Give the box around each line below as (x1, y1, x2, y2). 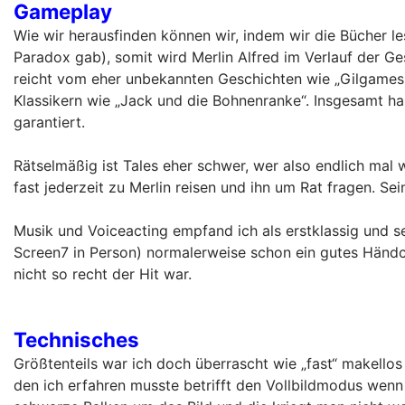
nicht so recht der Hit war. (14, 264, 192, 283)
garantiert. (14, 112, 85, 131)
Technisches (14, 326, 139, 352)
